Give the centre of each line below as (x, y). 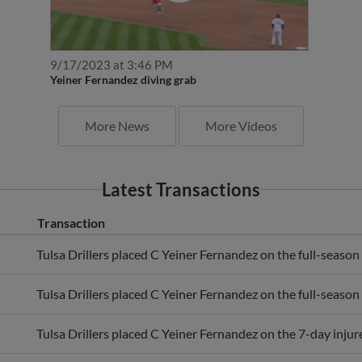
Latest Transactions (181, 190)
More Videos (241, 126)
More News (117, 126)
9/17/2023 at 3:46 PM (111, 65)
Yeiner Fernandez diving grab (123, 80)
